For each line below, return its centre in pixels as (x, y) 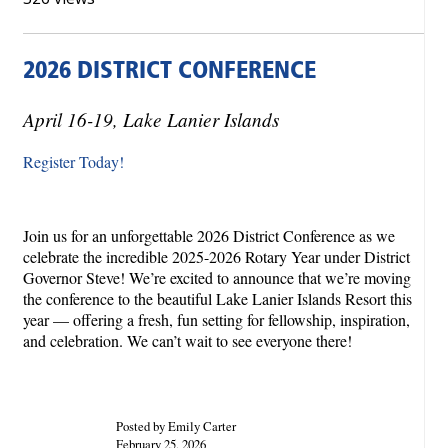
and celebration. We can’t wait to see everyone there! (187, 341)
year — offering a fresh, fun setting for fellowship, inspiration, (216, 320)
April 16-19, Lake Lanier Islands (151, 118)
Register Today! (76, 162)
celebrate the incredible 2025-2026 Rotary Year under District (216, 257)
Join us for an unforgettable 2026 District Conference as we (209, 236)
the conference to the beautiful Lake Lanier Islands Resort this (217, 299)
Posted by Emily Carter (175, 425)
